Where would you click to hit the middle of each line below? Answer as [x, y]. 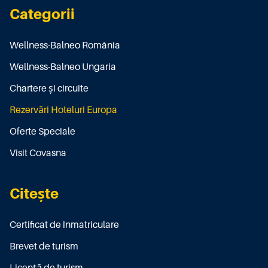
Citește [34, 194]
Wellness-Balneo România [65, 46]
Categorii [42, 14]
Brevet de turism [44, 247]
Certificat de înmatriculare [64, 225]
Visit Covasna [38, 153]
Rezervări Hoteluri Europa [63, 110]
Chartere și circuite [49, 89]
